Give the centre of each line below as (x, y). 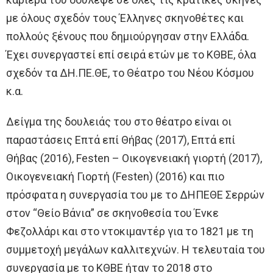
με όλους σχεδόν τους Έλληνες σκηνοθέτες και (125, 18)
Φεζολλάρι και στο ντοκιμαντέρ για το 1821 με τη (130, 232)
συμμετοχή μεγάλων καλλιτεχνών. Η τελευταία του (136, 250)
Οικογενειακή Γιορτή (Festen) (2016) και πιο (115, 177)
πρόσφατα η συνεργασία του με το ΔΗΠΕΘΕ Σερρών (135, 195)
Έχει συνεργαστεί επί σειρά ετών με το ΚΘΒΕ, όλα (131, 55)
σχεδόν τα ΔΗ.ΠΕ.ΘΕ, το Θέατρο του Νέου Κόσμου (130, 73)
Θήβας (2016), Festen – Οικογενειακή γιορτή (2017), (134, 158)
